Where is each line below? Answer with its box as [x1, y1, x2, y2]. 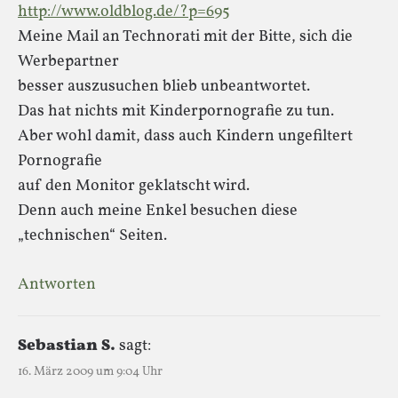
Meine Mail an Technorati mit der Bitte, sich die [18, 25, 353, 48]
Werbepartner [18, 50, 119, 73]
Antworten [18, 273, 96, 296]
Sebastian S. [18, 334, 115, 357]
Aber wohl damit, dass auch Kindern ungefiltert [18, 124, 353, 147]
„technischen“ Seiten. [18, 224, 167, 247]
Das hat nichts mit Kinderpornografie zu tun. [18, 99, 334, 123]
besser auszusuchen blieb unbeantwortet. [18, 75, 310, 98]
